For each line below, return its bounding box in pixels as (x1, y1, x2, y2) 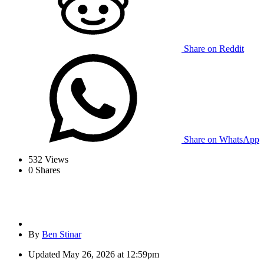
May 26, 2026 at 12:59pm (62, 249, 159, 260)
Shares (33, 165, 60, 176)
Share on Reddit (184, 44, 244, 54)
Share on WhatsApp (184, 134, 259, 145)
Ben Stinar (42, 229, 81, 240)
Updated (28, 249, 60, 260)
